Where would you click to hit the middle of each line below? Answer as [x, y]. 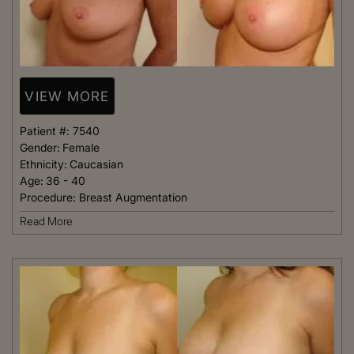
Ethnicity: [43, 164]
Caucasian [96, 164]
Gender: [40, 148]
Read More [46, 221]
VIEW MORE [67, 96]
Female [81, 148]
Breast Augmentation [133, 198]
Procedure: [49, 198]
